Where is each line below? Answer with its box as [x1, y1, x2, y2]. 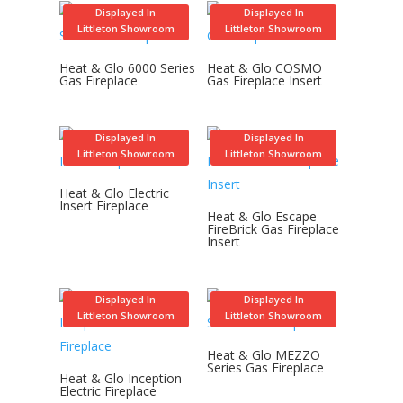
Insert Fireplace [58, 197, 148, 215]
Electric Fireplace [58, 381, 157, 399]
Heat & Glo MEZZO [207, 345, 321, 363]
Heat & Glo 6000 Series [58, 58, 195, 76]
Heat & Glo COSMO [207, 58, 323, 76]
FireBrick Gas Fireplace [207, 220, 340, 238]
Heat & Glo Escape [207, 208, 318, 226]
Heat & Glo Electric [58, 184, 169, 202]
